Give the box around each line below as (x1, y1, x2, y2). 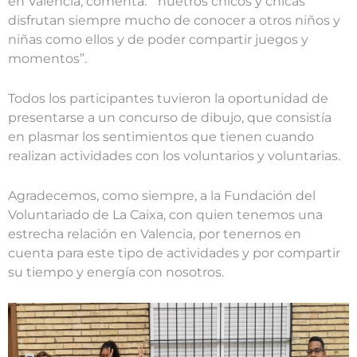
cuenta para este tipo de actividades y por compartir (8, 245, 340, 261)
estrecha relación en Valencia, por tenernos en (8, 226, 301, 241)
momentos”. (8, 50, 87, 66)
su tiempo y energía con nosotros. (8, 264, 224, 280)
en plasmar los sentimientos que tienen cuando (8, 128, 314, 144)
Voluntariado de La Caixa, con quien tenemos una (8, 206, 323, 222)
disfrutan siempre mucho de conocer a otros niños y (8, 12, 340, 28)
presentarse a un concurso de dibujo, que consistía (8, 109, 331, 125)
